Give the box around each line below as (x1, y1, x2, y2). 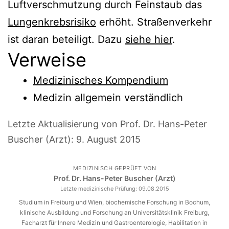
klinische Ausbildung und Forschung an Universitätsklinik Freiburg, (20, 208, 209, 216)
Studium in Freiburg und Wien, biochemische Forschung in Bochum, (19, 198, 210, 206)
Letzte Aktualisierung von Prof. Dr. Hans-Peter (8, 118, 207, 129)
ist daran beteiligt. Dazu (8, 33, 125, 45)
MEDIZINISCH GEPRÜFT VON (73, 164, 156, 172)
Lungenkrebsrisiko (8, 15, 96, 28)
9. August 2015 (76, 133, 141, 145)
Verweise (8, 48, 86, 71)
